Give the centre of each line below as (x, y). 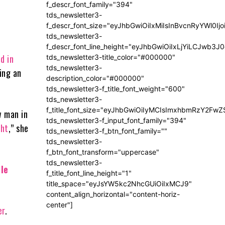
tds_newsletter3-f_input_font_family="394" (116, 121)
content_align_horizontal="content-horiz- (113, 194)
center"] (60, 205)
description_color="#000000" (95, 78)
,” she (18, 128)
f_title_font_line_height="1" (89, 173)
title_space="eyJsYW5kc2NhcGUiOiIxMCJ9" (119, 184)
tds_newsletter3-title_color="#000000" (111, 57)
